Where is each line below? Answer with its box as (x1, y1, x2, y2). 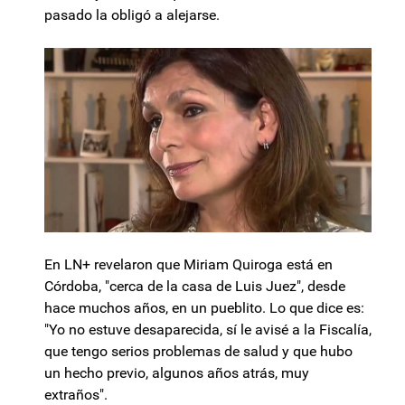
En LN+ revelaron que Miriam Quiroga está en (44, 255, 333, 273)
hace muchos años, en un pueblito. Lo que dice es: (44, 298, 364, 316)
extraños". (44, 385, 108, 403)
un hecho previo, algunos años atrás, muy (44, 363, 309, 381)
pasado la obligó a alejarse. (44, 6, 220, 24)
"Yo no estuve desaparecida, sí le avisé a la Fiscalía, (44, 320, 372, 338)
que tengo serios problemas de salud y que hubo (44, 342, 353, 360)
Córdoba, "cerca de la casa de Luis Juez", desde (44, 277, 345, 295)
